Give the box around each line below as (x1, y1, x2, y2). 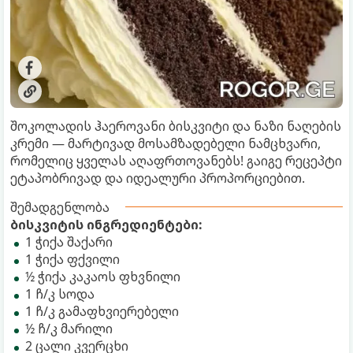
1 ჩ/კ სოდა (25, 284, 95, 303)
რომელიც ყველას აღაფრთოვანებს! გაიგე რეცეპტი (10, 151, 342, 169)
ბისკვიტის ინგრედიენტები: (10, 215, 203, 233)
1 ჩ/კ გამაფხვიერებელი (25, 302, 179, 320)
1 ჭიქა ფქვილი (25, 250, 120, 268)
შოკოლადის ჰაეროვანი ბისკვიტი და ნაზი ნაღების (10, 117, 341, 135)
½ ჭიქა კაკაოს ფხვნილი (25, 267, 180, 285)
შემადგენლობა (10, 198, 110, 216)
